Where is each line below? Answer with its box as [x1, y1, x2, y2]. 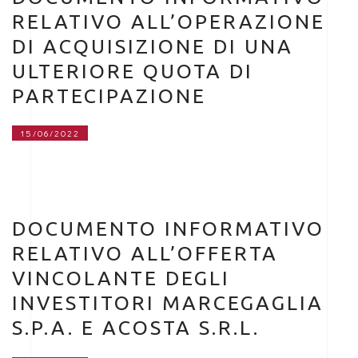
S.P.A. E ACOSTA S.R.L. [12, 316, 260, 339]
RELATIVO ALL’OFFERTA [12, 242, 278, 265]
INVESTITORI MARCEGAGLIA [12, 292, 324, 314]
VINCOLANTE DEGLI [12, 267, 230, 289]
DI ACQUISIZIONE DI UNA [12, 35, 293, 58]
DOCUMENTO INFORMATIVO [12, 217, 324, 240]
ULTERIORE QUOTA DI [12, 60, 253, 82]
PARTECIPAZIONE [12, 85, 206, 107]
